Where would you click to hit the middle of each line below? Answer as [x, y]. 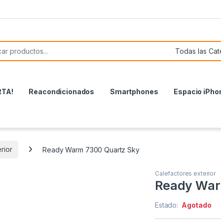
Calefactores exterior [185, 173]
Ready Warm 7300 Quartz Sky [91, 149]
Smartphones [134, 91]
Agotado [196, 205]
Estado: [167, 205]
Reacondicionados [62, 91]
